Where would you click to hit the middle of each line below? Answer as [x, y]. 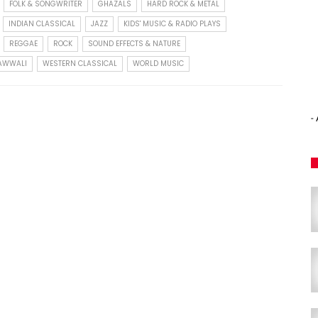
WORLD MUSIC [158, 64]
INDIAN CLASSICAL [42, 24]
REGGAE [23, 44]
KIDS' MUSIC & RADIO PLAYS [172, 24]
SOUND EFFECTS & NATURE [134, 44]
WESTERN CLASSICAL [80, 64]
